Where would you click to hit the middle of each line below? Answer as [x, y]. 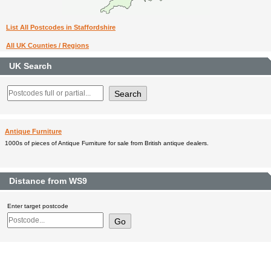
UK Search [31, 66]
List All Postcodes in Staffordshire [61, 27]
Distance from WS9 [48, 181]
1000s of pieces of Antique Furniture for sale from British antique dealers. [107, 143]
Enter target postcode [38, 206]
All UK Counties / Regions [47, 45]
